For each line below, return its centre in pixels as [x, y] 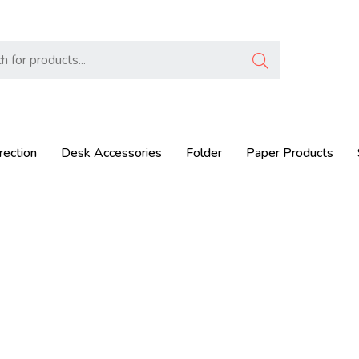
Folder [204, 153]
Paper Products [290, 153]
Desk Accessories [111, 153]
